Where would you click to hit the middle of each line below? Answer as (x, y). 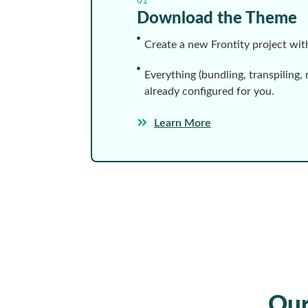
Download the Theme (217, 18)
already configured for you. (210, 91)
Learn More (183, 123)
